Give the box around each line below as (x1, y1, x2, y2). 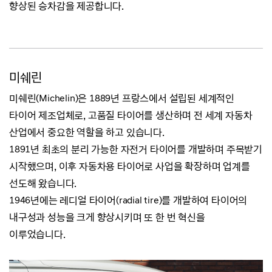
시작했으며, (9, 160, 59, 172)
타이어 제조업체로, (9, 109, 88, 121)
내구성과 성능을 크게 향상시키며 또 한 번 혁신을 (9, 211, 205, 223)
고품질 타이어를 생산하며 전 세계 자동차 (87, 109, 253, 121)
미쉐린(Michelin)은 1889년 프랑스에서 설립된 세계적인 (9, 92, 235, 104)
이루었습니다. (9, 228, 66, 240)
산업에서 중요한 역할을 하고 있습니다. (9, 126, 165, 138)
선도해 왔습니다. (9, 177, 77, 189)
